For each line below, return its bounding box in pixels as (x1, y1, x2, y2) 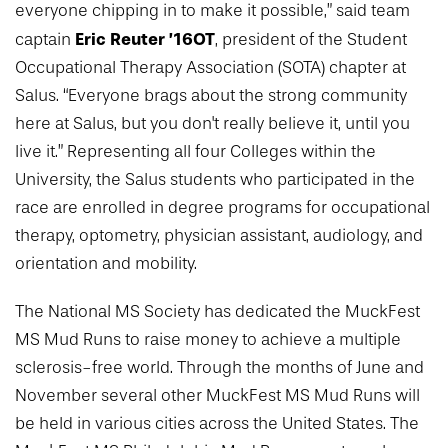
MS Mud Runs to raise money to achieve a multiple (15, 330, 401, 350)
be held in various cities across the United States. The (15, 414, 419, 434)
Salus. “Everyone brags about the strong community (15, 86, 407, 106)
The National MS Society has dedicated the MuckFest (15, 302, 420, 322)
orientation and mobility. (15, 254, 197, 274)
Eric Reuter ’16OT (75, 29, 215, 50)
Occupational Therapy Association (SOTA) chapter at (15, 58, 406, 78)
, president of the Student (215, 30, 407, 50)
